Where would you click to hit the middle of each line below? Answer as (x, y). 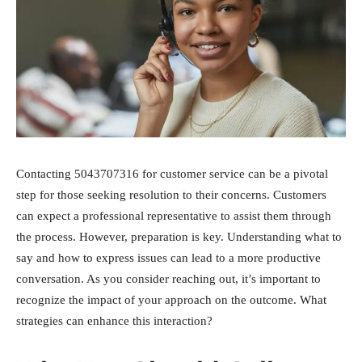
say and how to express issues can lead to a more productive (168, 257)
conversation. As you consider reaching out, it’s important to (168, 278)
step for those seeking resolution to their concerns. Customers (171, 194)
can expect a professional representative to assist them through (174, 215)
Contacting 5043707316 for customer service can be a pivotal (172, 173)
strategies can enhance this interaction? (114, 320)
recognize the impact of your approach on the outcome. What (171, 299)
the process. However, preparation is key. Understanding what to (179, 236)
